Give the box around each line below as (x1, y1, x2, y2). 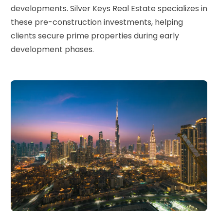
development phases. (11, 43, 94, 55)
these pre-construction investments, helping (11, 16, 183, 28)
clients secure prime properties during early (11, 30, 179, 41)
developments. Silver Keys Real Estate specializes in (11, 2, 207, 14)
